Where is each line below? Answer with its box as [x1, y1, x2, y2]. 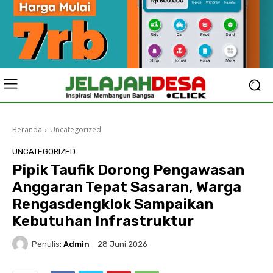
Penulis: [32, 239, 62, 249]
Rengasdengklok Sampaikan [12, 196, 213, 213]
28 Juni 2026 [97, 239, 147, 249]
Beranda [12, 124, 42, 135]
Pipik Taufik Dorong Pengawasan [12, 161, 244, 179]
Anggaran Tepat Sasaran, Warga [12, 179, 241, 196]
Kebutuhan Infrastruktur [12, 213, 194, 230]
